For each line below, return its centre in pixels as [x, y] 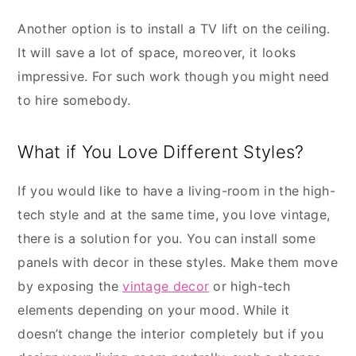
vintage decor [166, 286]
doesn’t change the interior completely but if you [171, 334]
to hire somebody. [74, 101]
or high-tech [250, 286]
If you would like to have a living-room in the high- [176, 191]
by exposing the [70, 286]
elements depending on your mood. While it [154, 310]
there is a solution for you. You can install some [167, 239]
